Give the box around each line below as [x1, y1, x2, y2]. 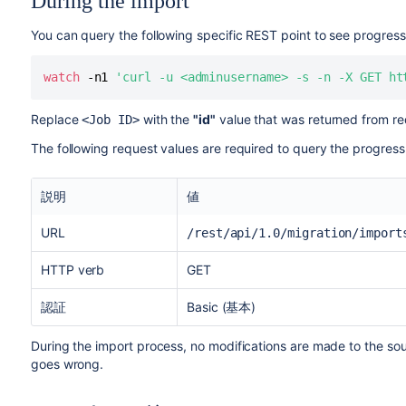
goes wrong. [30, 356, 104, 372]
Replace [30, 111, 82, 127]
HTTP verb [40, 262, 105, 277]
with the [139, 111, 194, 127]
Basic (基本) [186, 299, 256, 314]
